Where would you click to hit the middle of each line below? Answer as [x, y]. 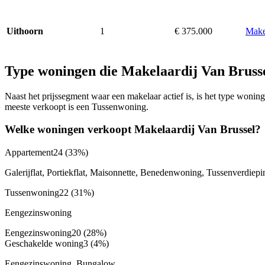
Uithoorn [25, 31]
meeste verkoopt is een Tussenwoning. [77, 106]
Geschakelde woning [44, 243]
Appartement [29, 152]
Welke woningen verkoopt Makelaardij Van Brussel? [133, 130]
